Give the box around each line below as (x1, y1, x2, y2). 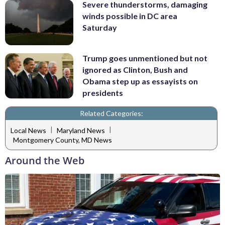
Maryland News (57, 126, 105, 135)
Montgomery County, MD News (13, 136, 112, 145)
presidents (82, 87, 123, 97)
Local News (11, 126, 46, 135)
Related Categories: (79, 109, 143, 118)
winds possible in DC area (82, 11, 177, 21)
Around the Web (5, 154, 84, 168)
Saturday (82, 23, 117, 33)
